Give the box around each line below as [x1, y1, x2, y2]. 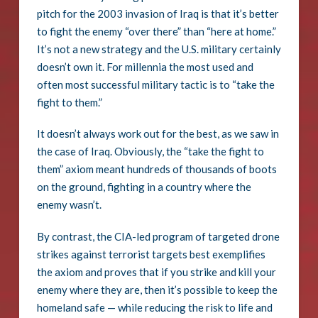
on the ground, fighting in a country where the [36, 180, 251, 194]
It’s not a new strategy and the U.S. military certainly [36, 42, 281, 55]
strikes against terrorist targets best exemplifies [36, 248, 265, 261]
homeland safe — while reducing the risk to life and [36, 301, 273, 314]
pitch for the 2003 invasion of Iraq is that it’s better [36, 6, 279, 20]
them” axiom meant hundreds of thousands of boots [36, 163, 277, 176]
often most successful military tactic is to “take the [36, 77, 275, 91]
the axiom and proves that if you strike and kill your [36, 265, 276, 279]
